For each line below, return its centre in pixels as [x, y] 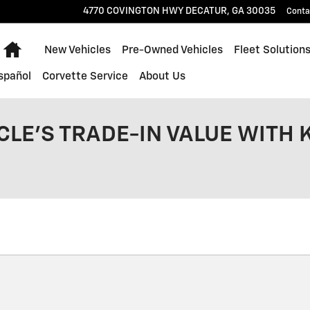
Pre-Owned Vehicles [172, 50]
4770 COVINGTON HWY [133, 11]
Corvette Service [85, 76]
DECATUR [206, 11]
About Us [162, 76]
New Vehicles [77, 50]
